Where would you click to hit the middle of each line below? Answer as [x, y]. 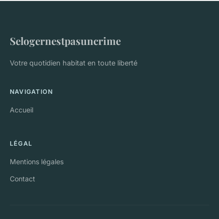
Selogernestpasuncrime [65, 41]
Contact [22, 179]
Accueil [22, 110]
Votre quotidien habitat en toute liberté [74, 63]
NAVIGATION [32, 92]
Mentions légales [37, 162]
